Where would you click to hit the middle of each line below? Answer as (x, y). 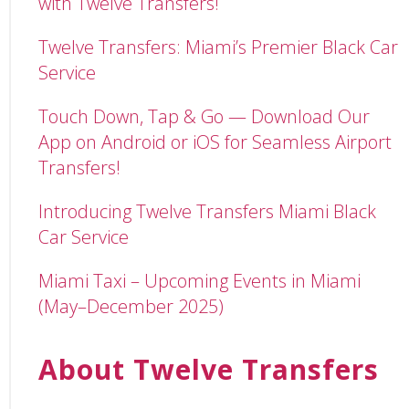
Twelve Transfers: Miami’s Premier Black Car (218, 47)
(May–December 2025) (131, 307)
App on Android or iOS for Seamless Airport (215, 142)
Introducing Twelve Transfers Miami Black (207, 212)
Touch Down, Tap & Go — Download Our (204, 117)
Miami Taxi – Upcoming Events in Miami (199, 281)
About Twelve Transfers (209, 370)
